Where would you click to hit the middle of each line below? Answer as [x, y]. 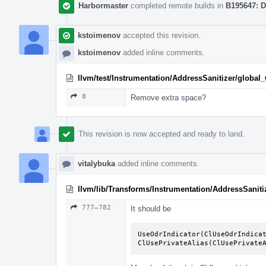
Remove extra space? [168, 97]
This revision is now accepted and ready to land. [161, 134]
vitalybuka [96, 163]
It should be [151, 208]
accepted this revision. [161, 35]
